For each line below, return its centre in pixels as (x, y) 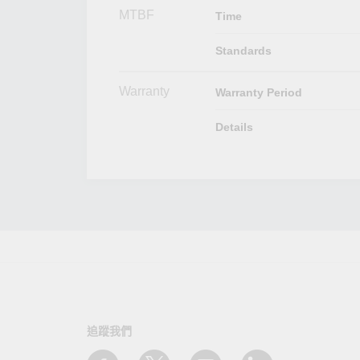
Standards (243, 50)
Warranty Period (258, 92)
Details (234, 127)
